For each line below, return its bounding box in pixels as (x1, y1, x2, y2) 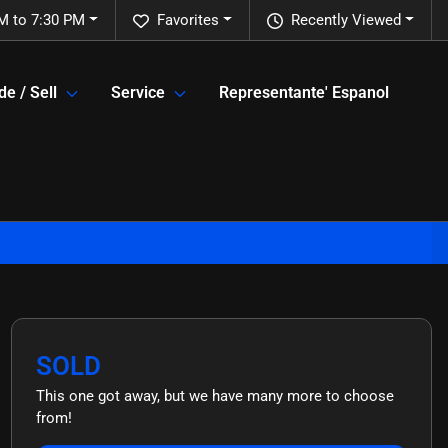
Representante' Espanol (219, 83, 389, 103)
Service (111, 83, 165, 103)
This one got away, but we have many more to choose (35, 386, 394, 405)
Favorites (157, 11, 220, 29)
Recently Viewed (291, 11, 402, 29)
